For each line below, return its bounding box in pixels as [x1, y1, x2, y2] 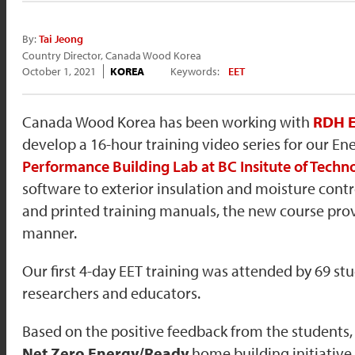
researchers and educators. [22, 283, 200, 303]
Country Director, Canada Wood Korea [22, 48, 201, 63]
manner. [22, 223, 77, 243]
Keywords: [170, 64, 222, 79]
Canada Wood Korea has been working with [22, 112, 313, 132]
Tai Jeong [39, 32, 83, 46]
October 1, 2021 [22, 64, 96, 79]
